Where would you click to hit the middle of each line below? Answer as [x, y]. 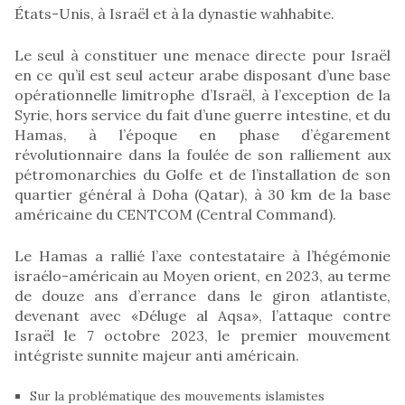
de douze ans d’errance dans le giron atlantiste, [202, 295]
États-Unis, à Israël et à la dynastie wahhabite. [174, 13]
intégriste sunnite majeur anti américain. [157, 355]
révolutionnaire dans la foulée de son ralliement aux [202, 154]
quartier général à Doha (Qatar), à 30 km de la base [202, 194]
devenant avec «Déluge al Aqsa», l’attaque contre [202, 315]
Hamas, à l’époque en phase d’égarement [202, 134]
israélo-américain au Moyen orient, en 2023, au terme [202, 275]
